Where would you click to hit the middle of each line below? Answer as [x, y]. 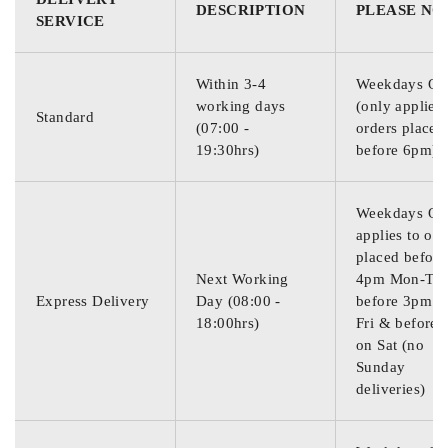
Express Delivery [93, 301]
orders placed [401, 128]
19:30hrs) [228, 150]
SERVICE [70, 21]
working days [241, 106]
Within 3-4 [231, 84]
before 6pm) [397, 150]
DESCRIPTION [251, 10]
